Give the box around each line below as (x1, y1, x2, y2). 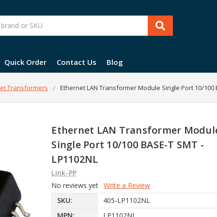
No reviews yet (51, 180, 99, 190)
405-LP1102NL (103, 196, 150, 205)
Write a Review (104, 180, 151, 190)
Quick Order (4, 57, 46, 67)
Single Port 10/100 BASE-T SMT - (51, 138, 204, 151)
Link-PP (51, 168, 77, 177)
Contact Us (57, 57, 96, 67)
